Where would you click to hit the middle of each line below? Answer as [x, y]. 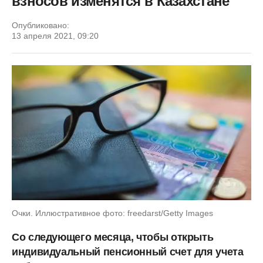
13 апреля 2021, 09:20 [55, 36]
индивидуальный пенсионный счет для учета [128, 252]
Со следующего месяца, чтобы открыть [113, 237]
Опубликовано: [41, 25]
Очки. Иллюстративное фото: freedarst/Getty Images [112, 213]
